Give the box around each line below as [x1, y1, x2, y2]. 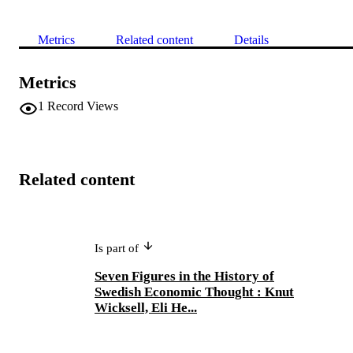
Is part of [95, 241, 142, 255]
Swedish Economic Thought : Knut [95, 284, 294, 299]
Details [234, 32, 269, 46]
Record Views [47, 98, 118, 113]
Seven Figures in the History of [95, 268, 274, 284]
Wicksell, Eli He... [95, 299, 197, 315]
